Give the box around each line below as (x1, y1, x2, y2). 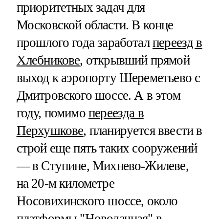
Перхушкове (16, 123, 84, 138)
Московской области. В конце (16, 17, 174, 32)
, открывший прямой (80, 52, 190, 67)
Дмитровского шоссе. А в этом (16, 88, 180, 103)
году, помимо (16, 105, 88, 120)
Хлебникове (16, 52, 80, 67)
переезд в (153, 35, 202, 50)
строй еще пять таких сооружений (16, 140, 197, 155)
